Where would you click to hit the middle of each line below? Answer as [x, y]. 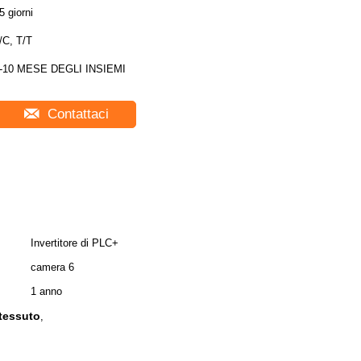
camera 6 [52, 267]
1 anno [46, 291]
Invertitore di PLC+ [75, 243]
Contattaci [76, 114]
